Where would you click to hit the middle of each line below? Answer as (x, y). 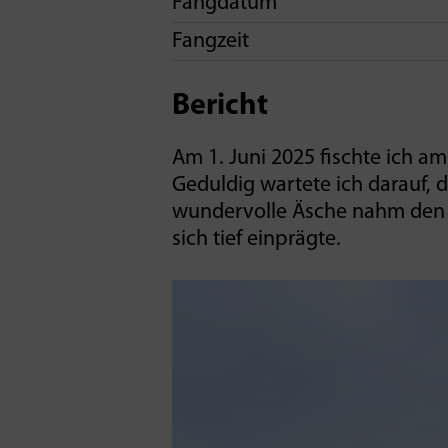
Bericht (220, 106)
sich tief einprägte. (256, 239)
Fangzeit (210, 41)
